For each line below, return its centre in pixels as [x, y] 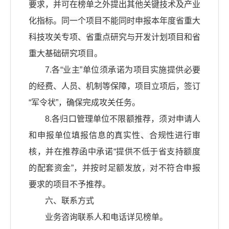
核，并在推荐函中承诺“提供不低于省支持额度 [114, 152]
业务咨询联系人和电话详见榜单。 [106, 217]
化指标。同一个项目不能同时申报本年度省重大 [114, 21]
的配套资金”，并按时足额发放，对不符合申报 [114, 168]
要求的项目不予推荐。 [70, 185]
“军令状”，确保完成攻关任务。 [84, 103]
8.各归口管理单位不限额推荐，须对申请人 [123, 119]
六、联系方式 [70, 201]
